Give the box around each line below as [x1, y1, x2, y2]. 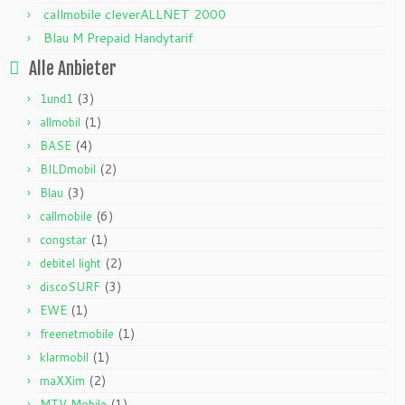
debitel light [40, 255, 101, 271]
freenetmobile [40, 325, 114, 342]
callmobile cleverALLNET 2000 [43, 5, 226, 24]
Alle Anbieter [29, 58, 117, 80]
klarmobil [40, 349, 89, 365]
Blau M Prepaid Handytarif [43, 29, 193, 47]
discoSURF [40, 278, 100, 295]
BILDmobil [40, 161, 96, 177]
